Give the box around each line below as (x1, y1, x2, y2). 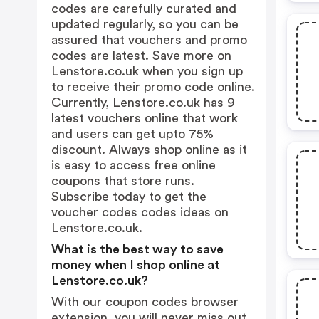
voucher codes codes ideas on (51, 206, 229, 219)
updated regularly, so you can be (51, 18, 239, 31)
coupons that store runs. (51, 174, 194, 187)
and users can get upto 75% (51, 127, 214, 140)
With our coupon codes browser (51, 296, 239, 308)
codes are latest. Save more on (51, 49, 231, 62)
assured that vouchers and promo (51, 33, 247, 46)
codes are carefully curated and (51, 2, 236, 15)
